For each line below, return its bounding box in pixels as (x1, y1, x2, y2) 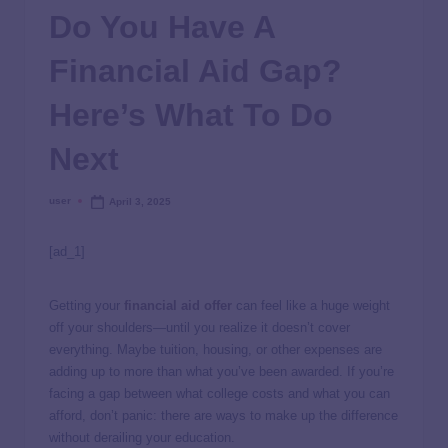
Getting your (49, 298, 124, 314)
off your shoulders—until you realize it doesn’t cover (49, 320, 350, 336)
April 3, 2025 (109, 195, 172, 207)
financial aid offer (124, 298, 232, 314)
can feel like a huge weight (232, 298, 390, 314)
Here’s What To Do (49, 96, 333, 133)
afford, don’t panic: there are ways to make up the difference (49, 408, 398, 424)
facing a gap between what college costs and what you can (49, 386, 390, 402)
